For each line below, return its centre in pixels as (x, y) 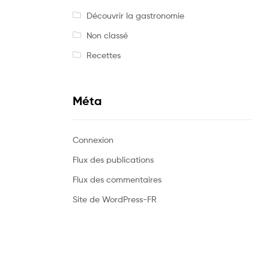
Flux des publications (113, 160)
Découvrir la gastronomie (135, 15)
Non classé (107, 35)
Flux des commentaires (117, 180)
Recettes (103, 55)
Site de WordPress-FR (115, 199)
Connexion (93, 140)
